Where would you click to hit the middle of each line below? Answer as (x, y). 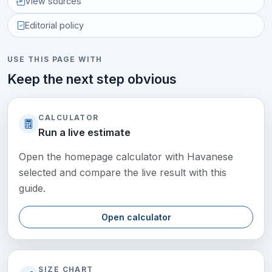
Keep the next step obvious (92, 79)
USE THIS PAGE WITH (55, 59)
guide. (32, 188)
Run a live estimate (85, 132)
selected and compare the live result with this (123, 172)
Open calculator (136, 217)
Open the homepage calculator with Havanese (126, 156)
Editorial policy (54, 25)
